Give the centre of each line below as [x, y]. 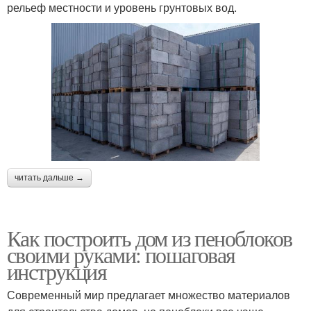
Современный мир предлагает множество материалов [149, 295]
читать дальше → [49, 178]
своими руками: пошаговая [121, 255]
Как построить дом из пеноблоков [150, 238]
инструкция [57, 271]
